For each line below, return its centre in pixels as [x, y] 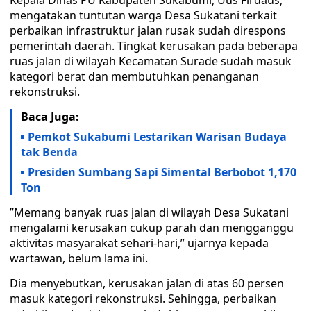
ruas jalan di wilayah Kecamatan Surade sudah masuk [151, 61]
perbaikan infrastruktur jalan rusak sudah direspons [148, 31]
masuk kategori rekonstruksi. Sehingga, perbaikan [143, 299]
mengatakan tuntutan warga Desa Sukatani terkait [143, 15]
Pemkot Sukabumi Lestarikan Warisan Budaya [157, 137]
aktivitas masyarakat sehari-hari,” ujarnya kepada [139, 243]
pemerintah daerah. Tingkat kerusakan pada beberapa [154, 46]
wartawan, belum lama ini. [79, 258]
